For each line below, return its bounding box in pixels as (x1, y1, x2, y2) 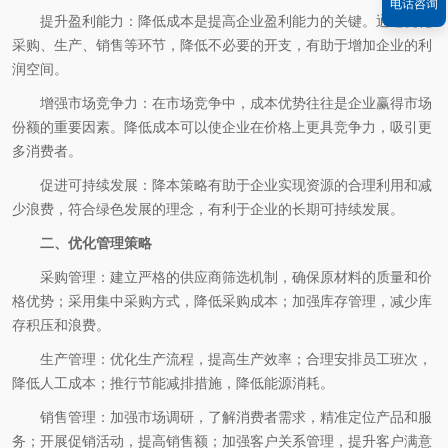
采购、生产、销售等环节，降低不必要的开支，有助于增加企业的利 (12, 37, 432, 53)
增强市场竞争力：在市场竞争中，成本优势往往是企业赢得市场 (40, 95, 432, 111)
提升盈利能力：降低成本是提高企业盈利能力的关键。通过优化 (40, 13, 432, 29)
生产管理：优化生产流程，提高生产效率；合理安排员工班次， (40, 351, 432, 367)
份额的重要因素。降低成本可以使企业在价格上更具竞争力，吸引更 (12, 119, 432, 135)
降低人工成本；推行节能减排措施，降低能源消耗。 (12, 375, 334, 391)
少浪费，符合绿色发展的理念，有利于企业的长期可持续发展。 (12, 201, 404, 217)
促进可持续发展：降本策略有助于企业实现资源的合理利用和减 (40, 177, 432, 193)
